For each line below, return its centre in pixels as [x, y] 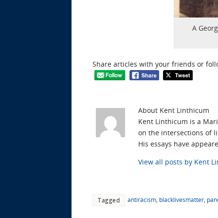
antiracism [142, 199]
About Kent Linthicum [174, 110]
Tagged [109, 200]
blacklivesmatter [182, 199]
